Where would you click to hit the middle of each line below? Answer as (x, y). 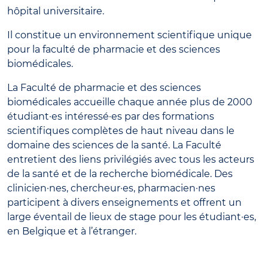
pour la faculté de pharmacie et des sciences (114, 49)
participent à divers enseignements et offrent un (124, 202)
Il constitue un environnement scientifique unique (130, 35)
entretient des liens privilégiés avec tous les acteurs (131, 159)
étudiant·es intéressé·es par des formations (111, 116)
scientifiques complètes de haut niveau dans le (121, 130)
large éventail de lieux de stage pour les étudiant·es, (132, 217)
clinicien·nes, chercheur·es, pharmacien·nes (111, 188)
